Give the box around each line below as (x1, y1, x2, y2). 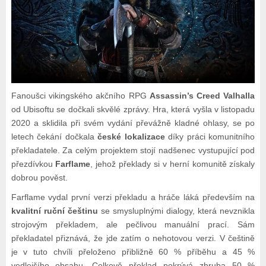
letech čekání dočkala (11, 132, 98, 142)
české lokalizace (97, 132, 165, 142)
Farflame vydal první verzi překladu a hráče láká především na (11, 192, 255, 202)
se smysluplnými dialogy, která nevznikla (97, 206, 255, 216)
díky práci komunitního (164, 132, 255, 142)
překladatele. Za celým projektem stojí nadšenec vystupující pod (11, 145, 255, 156)
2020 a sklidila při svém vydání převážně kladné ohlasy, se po (11, 118, 255, 128)
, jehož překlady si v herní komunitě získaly (90, 159, 255, 169)
